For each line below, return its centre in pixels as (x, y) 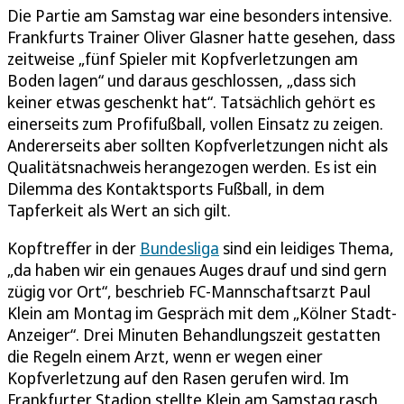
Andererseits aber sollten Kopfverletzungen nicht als (197, 145)
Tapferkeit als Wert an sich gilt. (119, 210)
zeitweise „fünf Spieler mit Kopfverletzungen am (183, 58)
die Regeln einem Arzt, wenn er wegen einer (165, 356)
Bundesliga (179, 248)
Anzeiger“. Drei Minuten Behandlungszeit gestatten (194, 334)
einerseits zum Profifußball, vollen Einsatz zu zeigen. (195, 123)
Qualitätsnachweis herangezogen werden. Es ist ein (192, 166)
